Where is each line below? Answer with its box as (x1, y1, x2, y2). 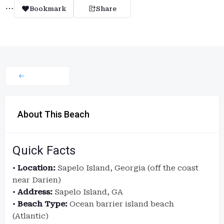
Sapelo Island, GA (52, 187, 123, 196)
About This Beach (17, 109, 89, 119)
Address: (17, 187, 52, 196)
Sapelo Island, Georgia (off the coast (55, 163, 198, 172)
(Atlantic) (12, 211, 48, 220)
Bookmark (29, 4, 66, 12)
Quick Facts (12, 143, 75, 157)
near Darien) (12, 175, 61, 184)
